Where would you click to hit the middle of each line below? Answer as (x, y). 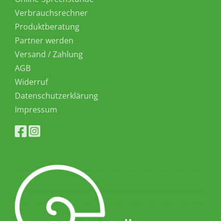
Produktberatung (47, 27)
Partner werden (44, 40)
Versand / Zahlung (49, 54)
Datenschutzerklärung (56, 96)
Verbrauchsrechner (51, 13)
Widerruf (31, 82)
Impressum (36, 110)
